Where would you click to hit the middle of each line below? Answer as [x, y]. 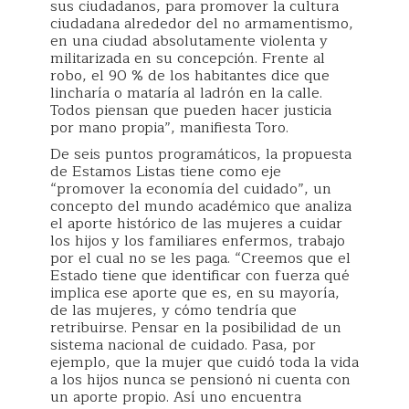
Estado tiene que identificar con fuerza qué [200, 276]
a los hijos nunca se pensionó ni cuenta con [200, 380]
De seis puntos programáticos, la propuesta [201, 154]
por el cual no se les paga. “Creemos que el [200, 258]
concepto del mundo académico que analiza [201, 206]
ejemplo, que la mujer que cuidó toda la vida [204, 362]
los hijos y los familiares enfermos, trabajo [198, 241]
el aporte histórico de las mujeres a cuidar [196, 224]
